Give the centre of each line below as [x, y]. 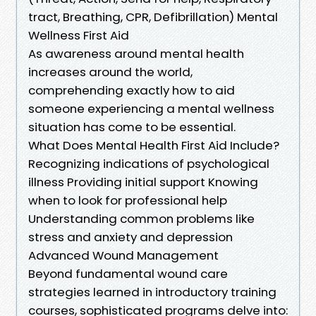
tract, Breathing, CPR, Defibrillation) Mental [153, 17]
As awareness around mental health [136, 53]
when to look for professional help [128, 200]
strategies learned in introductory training [152, 292]
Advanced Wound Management [123, 255]
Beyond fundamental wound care [128, 273]
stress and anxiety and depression [130, 237]
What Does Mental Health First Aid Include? [154, 145]
